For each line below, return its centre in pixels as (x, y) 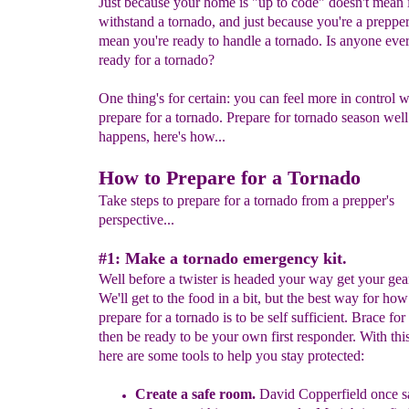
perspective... (136, 220)
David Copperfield (315, 394)
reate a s (172, 394)
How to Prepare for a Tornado (230, 178)
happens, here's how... (162, 136)
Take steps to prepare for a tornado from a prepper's (246, 200)
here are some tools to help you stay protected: (231, 356)
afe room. (228, 394)
